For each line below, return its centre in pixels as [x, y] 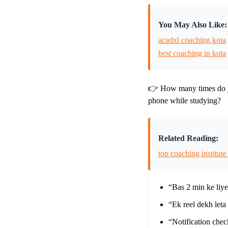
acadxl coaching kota [192, 40]
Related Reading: [188, 138]
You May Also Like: [193, 25]
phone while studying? [184, 101]
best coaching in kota [192, 53]
